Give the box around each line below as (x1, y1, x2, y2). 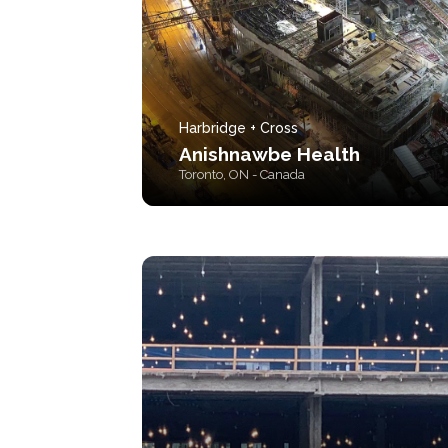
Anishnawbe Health (179, 143, 360, 165)
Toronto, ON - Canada (179, 167, 305, 182)
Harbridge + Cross (179, 120, 298, 136)
